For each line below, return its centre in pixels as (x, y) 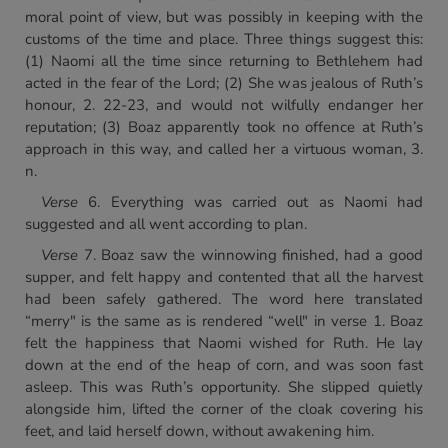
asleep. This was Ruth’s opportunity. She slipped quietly (224, 387)
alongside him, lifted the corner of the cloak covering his (224, 409)
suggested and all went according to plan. (166, 224)
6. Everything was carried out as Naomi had (250, 202)
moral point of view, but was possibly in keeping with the (224, 17)
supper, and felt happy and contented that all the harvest (224, 277)
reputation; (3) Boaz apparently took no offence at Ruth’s (224, 127)
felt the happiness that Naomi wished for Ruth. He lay (224, 343)
